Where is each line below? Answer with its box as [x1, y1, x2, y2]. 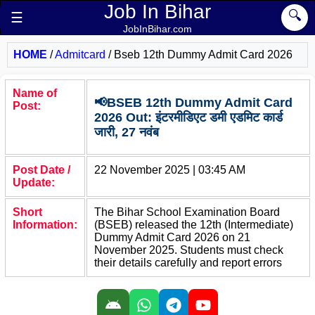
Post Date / [13, 164, 70, 176]
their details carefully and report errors [94, 257, 282, 269]
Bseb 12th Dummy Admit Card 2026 [114, 49, 292, 60]
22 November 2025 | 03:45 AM [94, 164, 245, 176]
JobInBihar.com [123, 23, 192, 34]
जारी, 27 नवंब [94, 125, 159, 140]
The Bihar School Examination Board [94, 206, 280, 218]
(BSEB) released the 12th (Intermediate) [94, 219, 293, 231]
